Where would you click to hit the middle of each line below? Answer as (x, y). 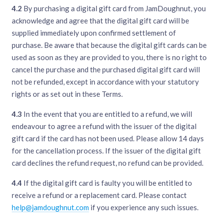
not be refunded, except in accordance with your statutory (105, 82)
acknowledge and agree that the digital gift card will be (100, 21)
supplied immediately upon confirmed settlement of (94, 33)
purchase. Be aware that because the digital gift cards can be (109, 45)
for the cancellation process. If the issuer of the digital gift (106, 151)
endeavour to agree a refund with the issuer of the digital (104, 126)
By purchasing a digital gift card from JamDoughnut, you (114, 9)
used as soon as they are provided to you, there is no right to (109, 57)
